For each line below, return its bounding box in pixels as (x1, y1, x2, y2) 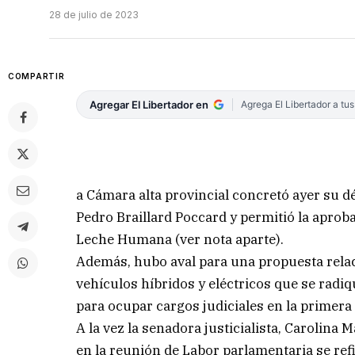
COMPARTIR (8, 71, 65, 82)
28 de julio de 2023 (49, 9, 139, 21)
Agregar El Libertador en (90, 98, 209, 112)
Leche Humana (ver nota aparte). (76, 230, 284, 248)
